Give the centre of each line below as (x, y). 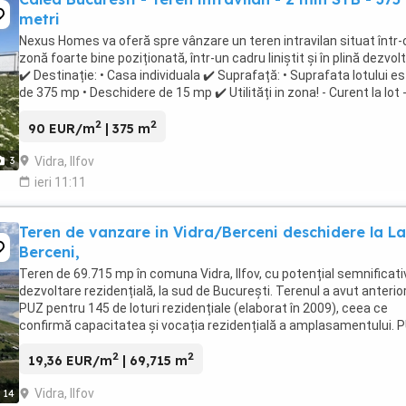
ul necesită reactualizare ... (97, 342)
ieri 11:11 (60, 182)
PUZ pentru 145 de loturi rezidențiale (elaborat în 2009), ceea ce (203, 308)
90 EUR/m (62, 128)
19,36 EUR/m (70, 361)
